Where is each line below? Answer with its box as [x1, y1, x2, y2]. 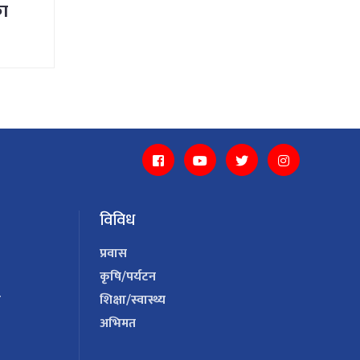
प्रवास [99, 242, 127, 264]
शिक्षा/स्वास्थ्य [99, 288, 166, 311]
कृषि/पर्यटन [99, 265, 156, 288]
